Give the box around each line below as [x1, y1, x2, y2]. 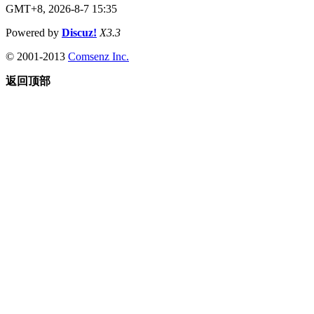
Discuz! [62, 26, 97, 39]
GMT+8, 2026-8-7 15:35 [6, 2, 117, 15]
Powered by [6, 26, 62, 39]
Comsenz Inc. [68, 50, 129, 62]
